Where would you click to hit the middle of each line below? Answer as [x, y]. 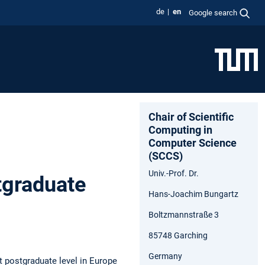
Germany [165, 256]
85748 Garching [178, 235]
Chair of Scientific [191, 117]
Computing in [180, 130]
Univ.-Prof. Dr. [174, 173]
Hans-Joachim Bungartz [193, 194]
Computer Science [193, 143]
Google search [213, 12]
